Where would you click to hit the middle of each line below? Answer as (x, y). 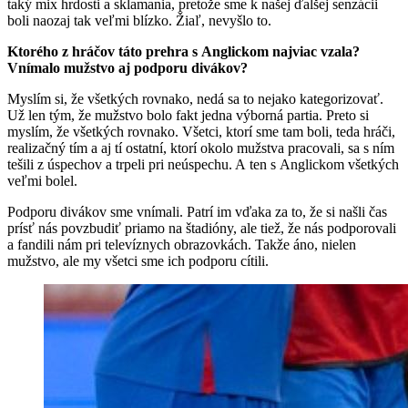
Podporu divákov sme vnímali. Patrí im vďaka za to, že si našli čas (197, 211)
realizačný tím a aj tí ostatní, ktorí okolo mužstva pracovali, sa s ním (201, 148)
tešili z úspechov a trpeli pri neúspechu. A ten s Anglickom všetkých (203, 164)
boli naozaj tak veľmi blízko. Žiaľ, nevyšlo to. (139, 20)
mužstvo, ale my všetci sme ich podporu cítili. (138, 260)
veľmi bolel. (42, 180)
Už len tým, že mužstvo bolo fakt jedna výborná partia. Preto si (188, 115)
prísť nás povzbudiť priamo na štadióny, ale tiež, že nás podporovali (202, 228)
